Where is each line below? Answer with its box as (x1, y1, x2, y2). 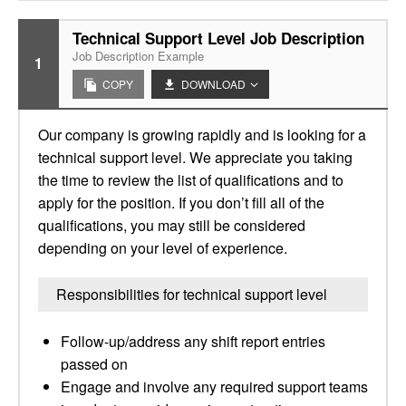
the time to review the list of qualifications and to (38, 169, 343, 190)
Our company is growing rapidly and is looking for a (38, 124, 366, 145)
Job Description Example (72, 47, 204, 64)
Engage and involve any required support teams (61, 376, 368, 397)
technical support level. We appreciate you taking (38, 147, 353, 168)
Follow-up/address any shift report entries (61, 331, 325, 352)
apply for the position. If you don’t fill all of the (38, 192, 324, 213)
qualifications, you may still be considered (38, 215, 305, 236)
